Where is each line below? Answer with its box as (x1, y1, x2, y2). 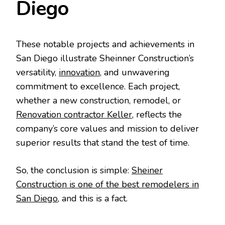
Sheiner (132, 164, 163, 177)
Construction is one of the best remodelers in (16, 178, 199, 191)
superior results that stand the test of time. (16, 137, 189, 149)
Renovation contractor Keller (16, 108, 132, 121)
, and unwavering (100, 66, 170, 79)
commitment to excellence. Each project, (16, 80, 180, 93)
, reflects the (132, 108, 182, 121)
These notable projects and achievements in (16, 38, 194, 51)
